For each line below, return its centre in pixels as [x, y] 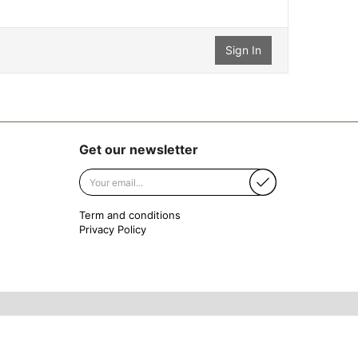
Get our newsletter [138, 149]
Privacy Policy [112, 229]
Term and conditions [129, 215]
